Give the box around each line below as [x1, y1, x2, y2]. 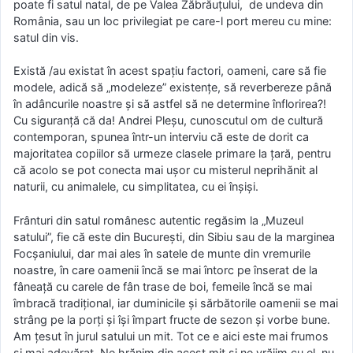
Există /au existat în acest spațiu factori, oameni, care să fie [13, 64, 326, 78]
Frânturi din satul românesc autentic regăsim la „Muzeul [13, 213, 303, 227]
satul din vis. [13, 30, 79, 44]
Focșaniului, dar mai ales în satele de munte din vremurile [13, 246, 310, 260]
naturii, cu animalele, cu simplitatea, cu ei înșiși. [13, 180, 258, 194]
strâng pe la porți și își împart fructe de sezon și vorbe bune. [13, 312, 330, 326]
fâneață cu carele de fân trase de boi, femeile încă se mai [13, 279, 312, 293]
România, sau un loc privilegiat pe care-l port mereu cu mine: [13, 13, 332, 28]
